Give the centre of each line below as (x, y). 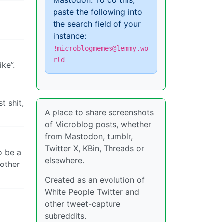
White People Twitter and (92, 192)
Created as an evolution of (95, 180)
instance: (70, 36)
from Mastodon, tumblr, (89, 136)
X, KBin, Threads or (108, 148)
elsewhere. (64, 160)
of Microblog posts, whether (98, 124)
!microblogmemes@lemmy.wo (101, 48)
